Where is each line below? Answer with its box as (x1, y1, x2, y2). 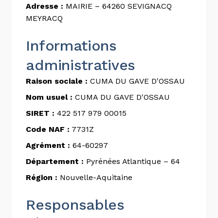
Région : (26, 173, 58, 182)
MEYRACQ (26, 14, 63, 23)
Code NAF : (26, 125, 70, 134)
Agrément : (26, 141, 71, 150)
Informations (26, 37, 117, 54)
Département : (26, 157, 84, 166)
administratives (26, 56, 135, 73)
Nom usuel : (26, 92, 73, 102)
